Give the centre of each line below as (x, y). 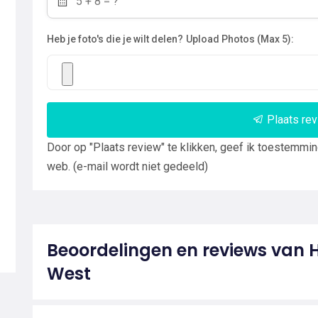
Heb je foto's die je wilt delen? (115, 39)
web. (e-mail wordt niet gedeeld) (127, 166)
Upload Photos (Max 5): (240, 39)
